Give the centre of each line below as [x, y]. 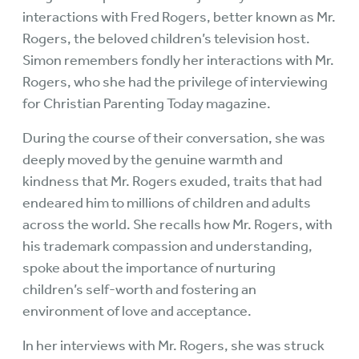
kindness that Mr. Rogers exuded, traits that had [172, 181]
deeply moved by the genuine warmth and [153, 159]
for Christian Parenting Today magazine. [147, 103]
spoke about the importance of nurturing [149, 268]
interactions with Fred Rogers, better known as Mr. [179, 17]
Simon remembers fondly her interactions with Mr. [178, 60]
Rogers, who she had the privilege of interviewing [175, 82]
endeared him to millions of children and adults [167, 203]
